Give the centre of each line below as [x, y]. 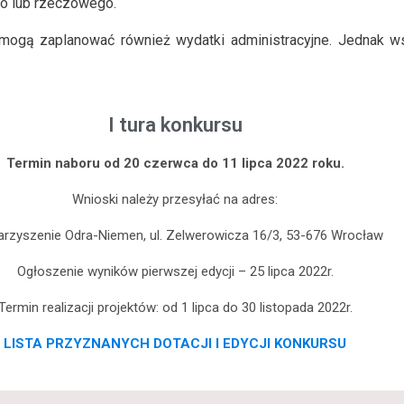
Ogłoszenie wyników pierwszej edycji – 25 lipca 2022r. [175, 271]
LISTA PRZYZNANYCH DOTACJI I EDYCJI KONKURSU [175, 343]
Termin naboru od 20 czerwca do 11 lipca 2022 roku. [175, 163]
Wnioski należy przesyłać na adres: [175, 199]
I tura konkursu [175, 124]
